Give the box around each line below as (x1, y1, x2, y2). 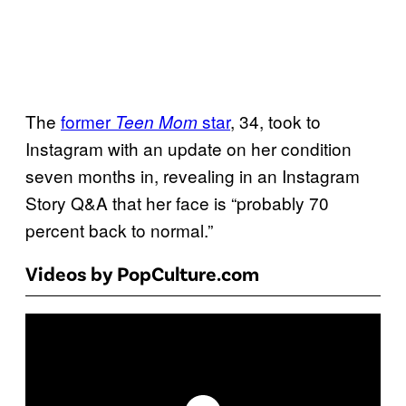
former (61, 109, 115, 134)
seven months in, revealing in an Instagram (25, 163, 360, 188)
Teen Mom (115, 110, 198, 134)
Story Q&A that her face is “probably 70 (25, 190, 329, 216)
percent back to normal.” (25, 217, 213, 243)
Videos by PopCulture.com (25, 261, 259, 285)
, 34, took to (230, 109, 321, 134)
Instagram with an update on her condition (25, 136, 352, 161)
